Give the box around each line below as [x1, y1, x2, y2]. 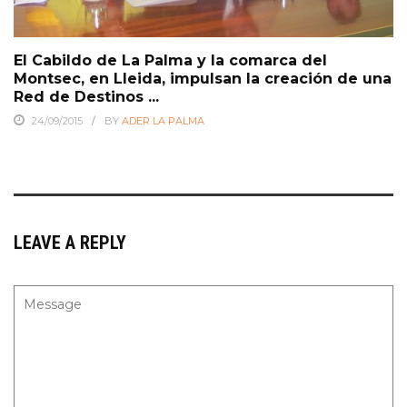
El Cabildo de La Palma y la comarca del [14, 52, 327, 70]
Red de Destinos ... [14, 88, 159, 106]
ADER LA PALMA [122, 114, 204, 128]
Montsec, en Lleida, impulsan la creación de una [14, 70, 392, 88]
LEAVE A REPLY [14, 232, 126, 254]
